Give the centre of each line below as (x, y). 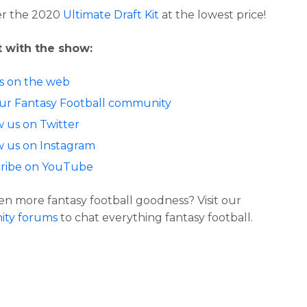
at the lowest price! (213, 15)
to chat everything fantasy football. (156, 218)
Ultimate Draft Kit (111, 15)
